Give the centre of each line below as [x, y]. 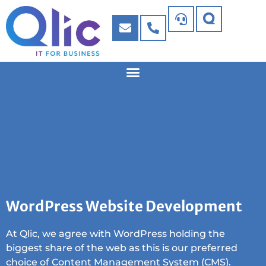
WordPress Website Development [124, 206]
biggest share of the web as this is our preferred [122, 248]
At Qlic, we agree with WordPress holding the [115, 234]
